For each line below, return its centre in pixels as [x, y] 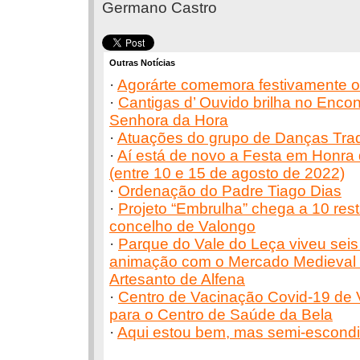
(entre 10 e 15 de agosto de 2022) [227, 173]
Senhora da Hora [169, 120]
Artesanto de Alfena [177, 279]
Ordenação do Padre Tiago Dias [230, 191]
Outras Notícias [142, 63]
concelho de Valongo [182, 226]
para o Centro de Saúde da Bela [221, 315]
